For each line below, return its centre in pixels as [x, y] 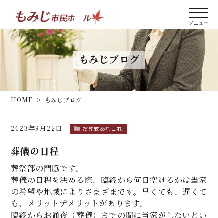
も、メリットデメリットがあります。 [80, 203]
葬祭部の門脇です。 [47, 168]
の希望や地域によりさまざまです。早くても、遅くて [109, 191]
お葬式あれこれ [102, 128]
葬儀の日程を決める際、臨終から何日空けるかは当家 [109, 180]
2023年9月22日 [37, 128]
